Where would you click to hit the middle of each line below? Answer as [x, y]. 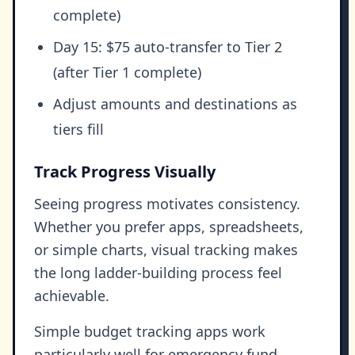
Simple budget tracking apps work [150, 332]
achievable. [72, 296]
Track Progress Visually [125, 172]
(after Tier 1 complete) [127, 73]
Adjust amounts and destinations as [175, 104]
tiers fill [78, 130]
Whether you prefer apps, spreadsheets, [169, 227]
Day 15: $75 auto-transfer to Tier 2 [168, 47]
